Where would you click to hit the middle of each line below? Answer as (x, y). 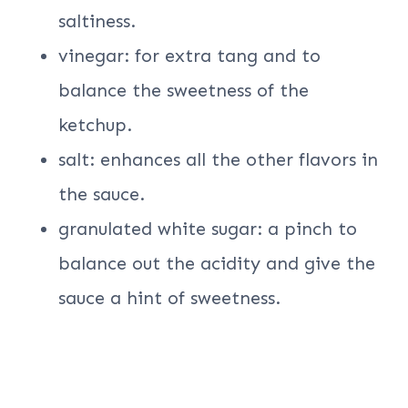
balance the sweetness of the (184, 91)
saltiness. (97, 21)
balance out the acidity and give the (217, 264)
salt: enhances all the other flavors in (218, 160)
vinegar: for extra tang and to (189, 56)
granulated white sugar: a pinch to (208, 229)
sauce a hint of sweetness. (169, 298)
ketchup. (95, 125)
